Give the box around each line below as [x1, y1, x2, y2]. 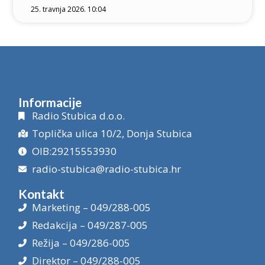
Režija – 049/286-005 [31, 236, 130, 250]
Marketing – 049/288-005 [31, 201, 151, 215]
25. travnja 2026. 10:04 [31, 4, 106, 15]
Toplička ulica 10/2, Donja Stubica [31, 127, 192, 141]
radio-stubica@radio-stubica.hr [31, 162, 181, 176]
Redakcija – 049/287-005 [31, 218, 148, 232]
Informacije [18, 95, 82, 110]
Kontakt [18, 186, 65, 202]
